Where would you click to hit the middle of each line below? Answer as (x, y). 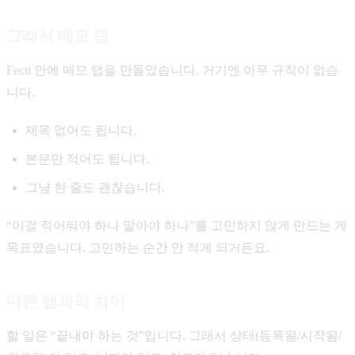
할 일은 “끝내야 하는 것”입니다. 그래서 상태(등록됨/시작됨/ (174, 336)
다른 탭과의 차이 (66, 302)
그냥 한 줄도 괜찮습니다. (95, 188)
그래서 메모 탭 (58, 36)
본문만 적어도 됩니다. (87, 159)
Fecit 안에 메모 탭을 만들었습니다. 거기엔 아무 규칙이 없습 (172, 71)
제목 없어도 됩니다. (81, 131)
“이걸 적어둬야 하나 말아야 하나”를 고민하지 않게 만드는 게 (177, 226)
